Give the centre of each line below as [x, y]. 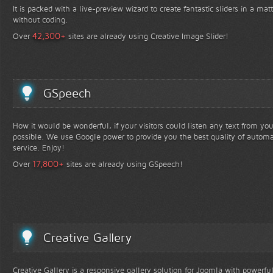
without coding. [40, 20]
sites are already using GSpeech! [123, 164]
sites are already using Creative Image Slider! [147, 36]
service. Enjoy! [39, 148]
